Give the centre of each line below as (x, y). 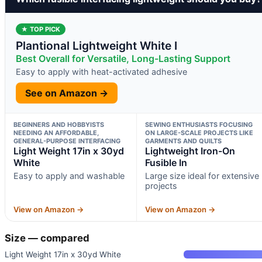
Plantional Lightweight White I (96, 45)
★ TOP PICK (41, 29)
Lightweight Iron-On (190, 151)
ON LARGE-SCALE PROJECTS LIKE (199, 132)
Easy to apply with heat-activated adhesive (101, 71)
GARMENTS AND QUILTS (183, 141)
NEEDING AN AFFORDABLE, (56, 132)
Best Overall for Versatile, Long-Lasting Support (123, 58)
